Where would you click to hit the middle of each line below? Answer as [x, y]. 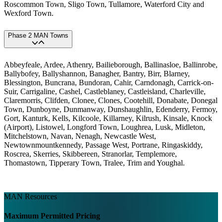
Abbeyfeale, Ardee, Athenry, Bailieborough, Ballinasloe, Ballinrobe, [111, 65]
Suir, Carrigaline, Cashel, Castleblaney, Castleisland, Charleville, [105, 92]
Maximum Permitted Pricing [52, 216]
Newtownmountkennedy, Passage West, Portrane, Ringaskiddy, [103, 145]
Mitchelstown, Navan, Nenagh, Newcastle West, [80, 136]
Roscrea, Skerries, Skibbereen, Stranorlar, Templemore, [90, 154]
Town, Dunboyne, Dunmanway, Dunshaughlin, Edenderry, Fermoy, [111, 110]
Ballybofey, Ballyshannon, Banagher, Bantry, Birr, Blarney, [97, 74]
